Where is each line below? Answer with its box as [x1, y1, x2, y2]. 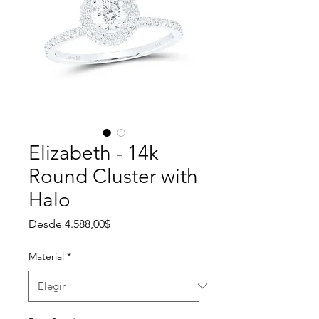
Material [28, 249, 64, 263]
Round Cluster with [28, 164, 198, 188]
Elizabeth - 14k [28, 140, 158, 164]
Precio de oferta [110, 216, 191, 230]
